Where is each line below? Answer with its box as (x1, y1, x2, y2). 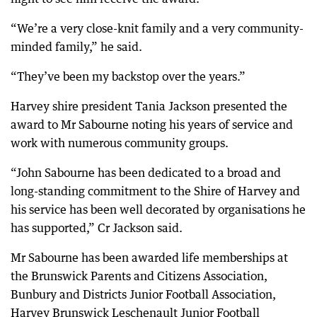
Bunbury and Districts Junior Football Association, (11, 287, 276, 301)
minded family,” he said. (11, 40, 142, 54)
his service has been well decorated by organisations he (11, 202, 306, 217)
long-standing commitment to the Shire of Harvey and (11, 184, 300, 198)
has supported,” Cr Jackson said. (11, 221, 183, 235)
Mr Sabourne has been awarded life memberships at (11, 250, 288, 265)
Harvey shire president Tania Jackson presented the (11, 99, 287, 113)
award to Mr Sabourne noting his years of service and (11, 117, 293, 132)
